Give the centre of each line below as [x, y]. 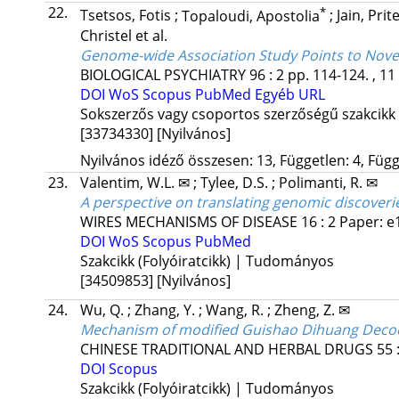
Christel [107, 35]
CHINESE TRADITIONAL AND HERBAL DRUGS [226, 349]
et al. [151, 35]
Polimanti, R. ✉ [328, 182]
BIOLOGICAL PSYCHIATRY [163, 74]
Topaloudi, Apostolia [250, 16]
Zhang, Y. [166, 309]
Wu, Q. [103, 309]
